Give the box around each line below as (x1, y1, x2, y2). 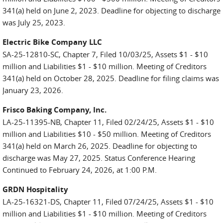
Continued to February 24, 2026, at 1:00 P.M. (2, 165, 157, 175)
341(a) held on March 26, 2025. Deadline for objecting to (2, 141, 197, 151)
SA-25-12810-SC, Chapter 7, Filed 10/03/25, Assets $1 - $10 (2, 49, 208, 59)
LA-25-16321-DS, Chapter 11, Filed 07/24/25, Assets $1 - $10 (2, 197, 214, 207)
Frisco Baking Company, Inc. (2, 105, 107, 115)
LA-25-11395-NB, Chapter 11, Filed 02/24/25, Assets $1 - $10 (2, 117, 214, 127)
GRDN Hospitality (2, 184, 68, 195)
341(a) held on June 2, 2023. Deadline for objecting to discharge (2, 5, 221, 15)
